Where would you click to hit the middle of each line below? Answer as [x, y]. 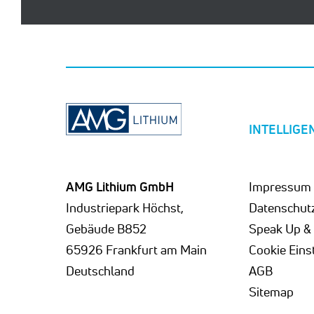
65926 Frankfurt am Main [137, 250]
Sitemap [271, 292]
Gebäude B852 [107, 228]
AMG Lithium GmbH [120, 186]
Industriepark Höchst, [125, 207]
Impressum [280, 186]
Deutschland [101, 271]
